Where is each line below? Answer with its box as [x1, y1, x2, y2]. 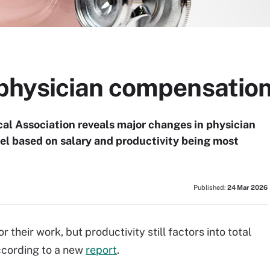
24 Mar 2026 [227, 184, 268, 191]
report [86, 243, 117, 256]
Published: [193, 184, 227, 191]
